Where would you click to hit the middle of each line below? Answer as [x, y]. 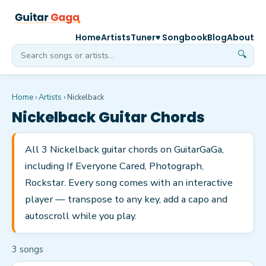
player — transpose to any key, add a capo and [126, 199]
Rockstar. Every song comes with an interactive [129, 183]
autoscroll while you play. [81, 216]
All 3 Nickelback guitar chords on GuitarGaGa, [124, 149]
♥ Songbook [181, 37]
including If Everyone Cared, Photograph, [114, 166]
